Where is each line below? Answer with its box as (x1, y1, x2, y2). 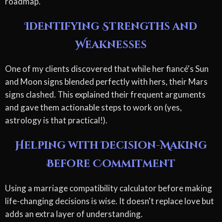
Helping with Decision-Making (15, 139, 207, 153)
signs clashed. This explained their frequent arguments (5, 89, 206, 100)
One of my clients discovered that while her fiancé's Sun (5, 63, 209, 74)
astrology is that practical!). (5, 115, 108, 126)
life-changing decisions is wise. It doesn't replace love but (5, 196, 214, 207)
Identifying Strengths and (25, 19, 197, 34)
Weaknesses (75, 38, 147, 52)
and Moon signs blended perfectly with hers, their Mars (5, 76, 208, 87)
